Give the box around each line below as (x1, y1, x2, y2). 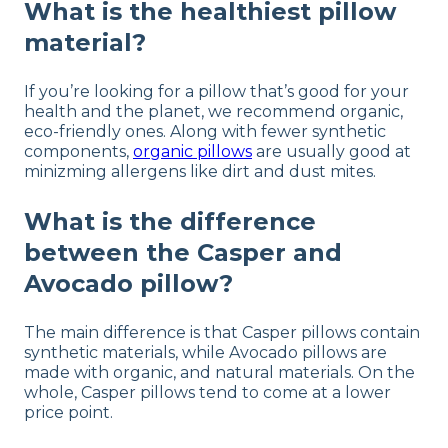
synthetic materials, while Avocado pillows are (24, 342, 387, 362)
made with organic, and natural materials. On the (24, 362, 415, 382)
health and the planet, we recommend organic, (24, 101, 403, 121)
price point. (24, 402, 113, 422)
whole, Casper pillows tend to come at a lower (24, 382, 391, 402)
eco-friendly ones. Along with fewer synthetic (24, 121, 386, 141)
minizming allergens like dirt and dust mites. (24, 161, 376, 181)
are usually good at (252, 141, 411, 161)
